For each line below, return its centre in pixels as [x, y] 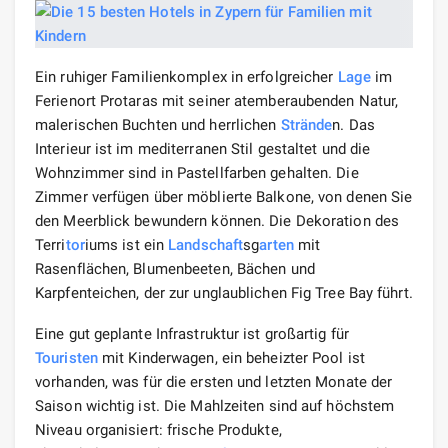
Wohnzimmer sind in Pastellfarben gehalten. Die [197, 172]
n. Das [353, 124]
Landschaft [206, 244]
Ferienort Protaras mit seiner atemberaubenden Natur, [217, 100]
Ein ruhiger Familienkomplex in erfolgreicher [186, 76]
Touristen [66, 357]
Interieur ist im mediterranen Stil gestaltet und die [203, 148]
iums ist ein [126, 244]
